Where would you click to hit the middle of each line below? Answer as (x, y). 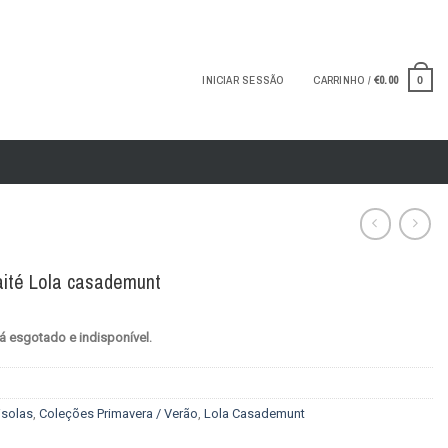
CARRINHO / (343, 80)
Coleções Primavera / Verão (118, 414)
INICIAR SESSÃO (243, 80)
